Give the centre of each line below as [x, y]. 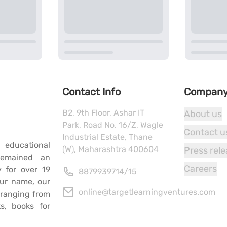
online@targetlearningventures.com [147, 192]
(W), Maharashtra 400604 [110, 149]
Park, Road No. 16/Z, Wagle [112, 125]
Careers [200, 169]
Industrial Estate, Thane [107, 137]
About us [203, 114]
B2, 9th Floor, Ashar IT [103, 113]
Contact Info [91, 92]
